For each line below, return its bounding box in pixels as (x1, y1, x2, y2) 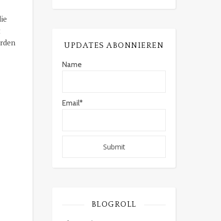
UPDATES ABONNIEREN (64, 41, 164, 50)
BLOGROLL (91, 200, 137, 209)
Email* (62, 99, 83, 108)
